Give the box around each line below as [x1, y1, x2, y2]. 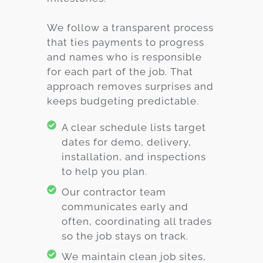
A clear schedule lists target [62, 121, 206, 133]
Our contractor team [62, 186, 166, 198]
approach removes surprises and [47, 80, 214, 92]
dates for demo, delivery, [62, 136, 191, 148]
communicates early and [62, 200, 188, 213]
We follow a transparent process [47, 21, 214, 33]
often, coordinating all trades [62, 215, 212, 227]
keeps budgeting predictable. [47, 95, 199, 107]
